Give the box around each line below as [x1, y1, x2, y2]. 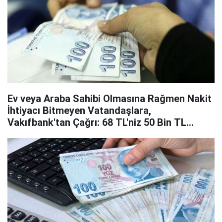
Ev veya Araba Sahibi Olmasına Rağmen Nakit [7, 93, 212, 105]
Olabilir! [7, 128, 42, 140]
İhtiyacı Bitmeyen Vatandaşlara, [7, 105, 151, 116]
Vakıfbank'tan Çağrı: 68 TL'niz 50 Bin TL [7, 116, 186, 128]
